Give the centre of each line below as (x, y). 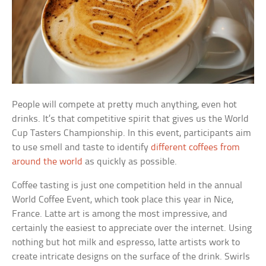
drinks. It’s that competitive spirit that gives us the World (131, 119)
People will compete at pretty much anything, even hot (125, 105)
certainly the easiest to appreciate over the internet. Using (132, 228)
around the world (47, 162)
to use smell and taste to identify (82, 148)
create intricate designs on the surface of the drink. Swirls (131, 257)
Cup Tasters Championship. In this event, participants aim (132, 133)
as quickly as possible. (130, 162)
